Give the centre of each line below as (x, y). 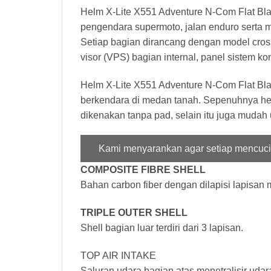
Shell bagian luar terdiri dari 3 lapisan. (162, 228)
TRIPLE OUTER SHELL (134, 213)
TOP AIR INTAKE (118, 255)
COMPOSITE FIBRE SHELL (143, 170)
